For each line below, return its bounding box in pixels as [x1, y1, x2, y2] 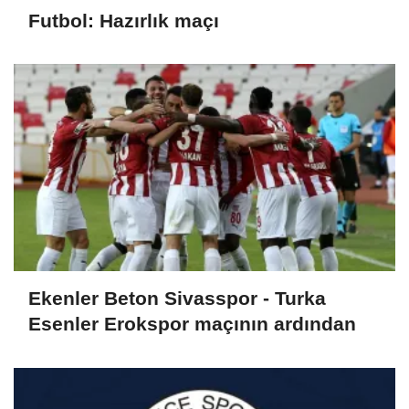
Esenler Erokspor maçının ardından [28, 313, 356, 335]
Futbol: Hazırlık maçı [28, 9, 219, 31]
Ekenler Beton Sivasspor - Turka [28, 288, 326, 309]
